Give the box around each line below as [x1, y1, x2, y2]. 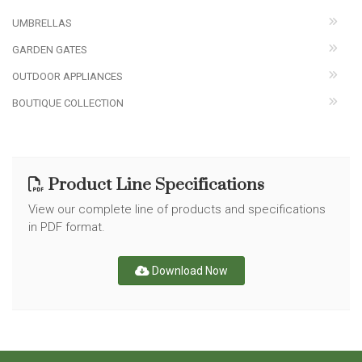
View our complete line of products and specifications [28, 201, 326, 217]
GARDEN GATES [12, 43, 87, 56]
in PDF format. [28, 219, 105, 234]
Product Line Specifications [44, 174, 264, 196]
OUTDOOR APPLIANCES [12, 69, 123, 82]
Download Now [149, 263, 228, 277]
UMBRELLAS [12, 16, 72, 29]
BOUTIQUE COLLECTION [12, 96, 124, 109]
